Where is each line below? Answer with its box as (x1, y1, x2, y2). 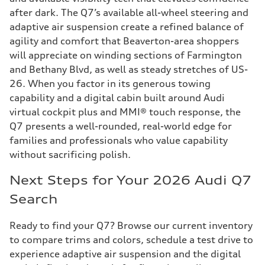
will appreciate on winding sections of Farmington (9, 49, 242, 61)
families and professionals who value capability (9, 134, 228, 146)
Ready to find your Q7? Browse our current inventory (9, 219, 253, 231)
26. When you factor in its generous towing (9, 77, 211, 89)
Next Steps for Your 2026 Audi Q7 (9, 173, 251, 188)
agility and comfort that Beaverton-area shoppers (9, 35, 239, 47)
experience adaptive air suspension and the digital (9, 248, 241, 260)
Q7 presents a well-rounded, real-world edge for (9, 120, 232, 132)
